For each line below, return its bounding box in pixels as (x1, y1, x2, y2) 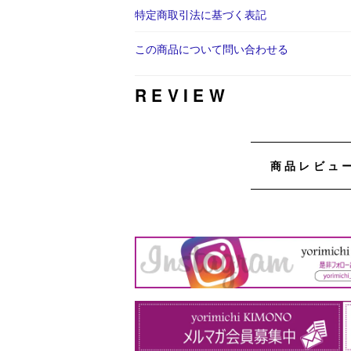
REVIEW (135, 83, 230, 107)
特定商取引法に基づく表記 (135, 6, 266, 23)
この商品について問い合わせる (135, 41, 288, 57)
